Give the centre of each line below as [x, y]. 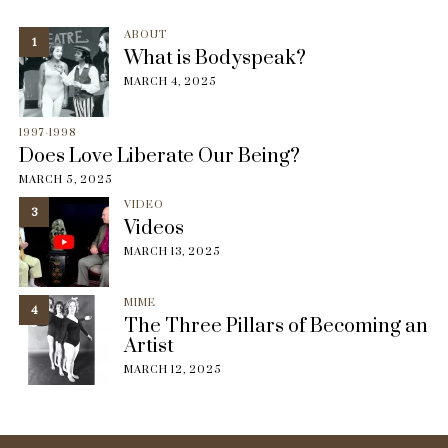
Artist [149, 347]
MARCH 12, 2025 [173, 370]
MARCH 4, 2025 [170, 82]
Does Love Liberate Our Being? [159, 157]
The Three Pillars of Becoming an [276, 327]
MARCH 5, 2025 [66, 180]
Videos [154, 229]
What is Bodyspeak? [215, 59]
